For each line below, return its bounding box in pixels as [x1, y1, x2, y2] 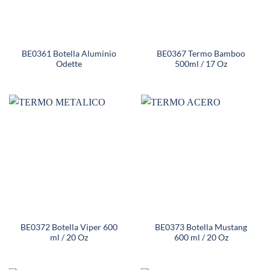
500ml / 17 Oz [175, 59, 227, 69]
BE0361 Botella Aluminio [22, 49, 116, 59]
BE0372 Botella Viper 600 [20, 222, 118, 232]
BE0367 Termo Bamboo [157, 49, 245, 59]
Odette [56, 59, 82, 69]
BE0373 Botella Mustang [155, 222, 247, 232]
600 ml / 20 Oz [174, 232, 228, 242]
